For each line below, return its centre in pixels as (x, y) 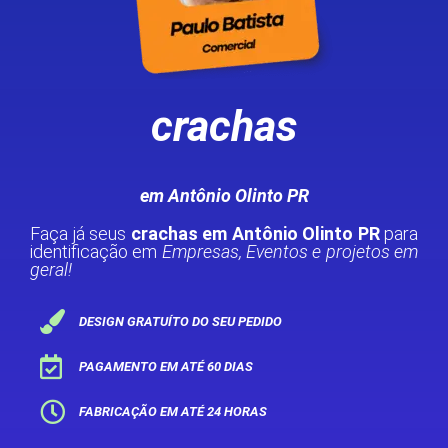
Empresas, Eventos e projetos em (290, 251)
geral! (51, 269)
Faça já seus (80, 233)
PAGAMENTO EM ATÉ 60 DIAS (166, 366)
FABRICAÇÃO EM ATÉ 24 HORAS (173, 411)
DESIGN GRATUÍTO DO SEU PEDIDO (181, 321)
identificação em (96, 251)
